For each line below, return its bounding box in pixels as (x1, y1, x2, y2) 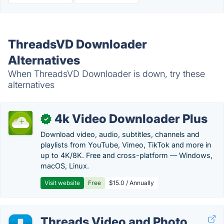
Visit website (44, 179, 80, 186)
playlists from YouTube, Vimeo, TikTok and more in (40, 140, 211, 149)
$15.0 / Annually (109, 179, 154, 186)
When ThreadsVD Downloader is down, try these (8, 68, 205, 79)
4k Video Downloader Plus (54, 111, 207, 126)
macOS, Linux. (40, 161, 89, 170)
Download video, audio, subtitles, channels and (40, 130, 199, 138)
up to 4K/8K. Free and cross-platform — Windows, (40, 151, 212, 159)
